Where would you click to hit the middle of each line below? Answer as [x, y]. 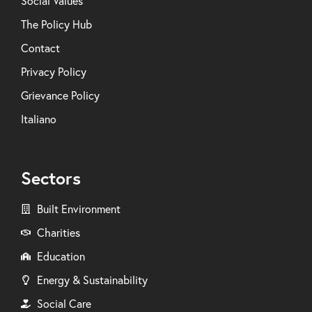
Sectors [51, 178]
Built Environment [78, 209]
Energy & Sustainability [92, 280]
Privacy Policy [54, 72]
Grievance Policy [60, 96]
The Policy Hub [56, 25]
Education [61, 257]
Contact [40, 48]
